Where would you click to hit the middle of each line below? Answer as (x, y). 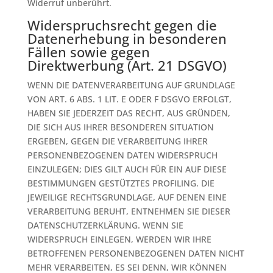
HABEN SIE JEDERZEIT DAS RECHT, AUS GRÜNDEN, (129, 113)
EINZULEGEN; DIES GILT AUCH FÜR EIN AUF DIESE (127, 169)
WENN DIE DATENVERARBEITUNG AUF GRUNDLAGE (131, 85)
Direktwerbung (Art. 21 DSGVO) (127, 65)
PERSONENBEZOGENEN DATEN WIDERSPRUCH (122, 155)
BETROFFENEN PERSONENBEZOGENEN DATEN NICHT (136, 253)
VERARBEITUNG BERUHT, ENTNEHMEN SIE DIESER (129, 211)
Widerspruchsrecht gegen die (122, 25)
